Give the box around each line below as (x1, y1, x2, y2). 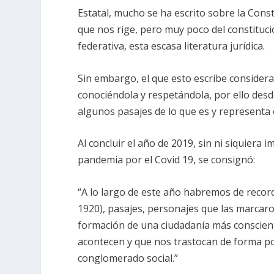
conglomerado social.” (78, 251, 179, 265)
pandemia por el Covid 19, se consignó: (78, 153, 256, 167)
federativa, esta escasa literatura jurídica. (78, 39, 265, 53)
